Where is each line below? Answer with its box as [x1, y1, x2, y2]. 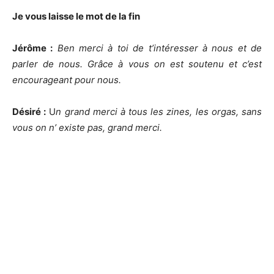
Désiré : [12, 106, 46, 117]
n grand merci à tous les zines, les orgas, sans [56, 106, 262, 117]
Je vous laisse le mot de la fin [12, 10, 140, 22]
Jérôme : [12, 42, 53, 54]
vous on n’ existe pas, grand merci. [12, 122, 162, 133]
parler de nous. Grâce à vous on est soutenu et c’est [12, 58, 262, 70]
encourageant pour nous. [12, 74, 121, 86]
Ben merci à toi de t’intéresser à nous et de [57, 42, 262, 54]
